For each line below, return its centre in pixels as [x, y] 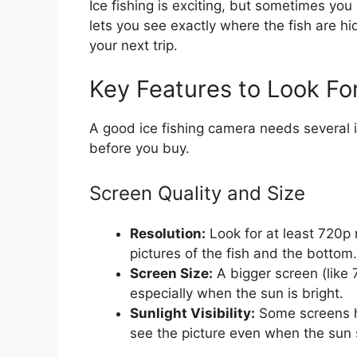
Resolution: [168, 233]
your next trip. [133, 45]
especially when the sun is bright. [237, 293]
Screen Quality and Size [197, 193]
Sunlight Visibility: [192, 313]
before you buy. [139, 149]
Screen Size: [171, 273]
